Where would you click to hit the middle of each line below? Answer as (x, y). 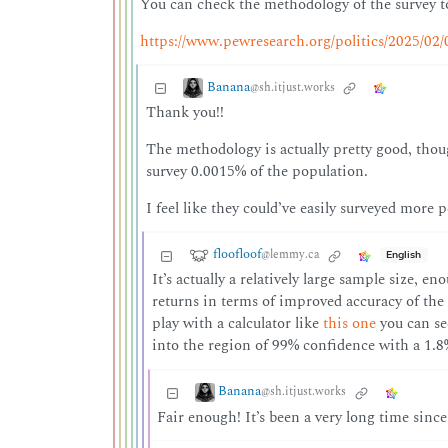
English (404, 254)
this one (349, 324)
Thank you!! (184, 113)
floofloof (236, 254)
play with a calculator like (237, 324)
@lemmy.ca (290, 255)
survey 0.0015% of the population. (256, 172)
